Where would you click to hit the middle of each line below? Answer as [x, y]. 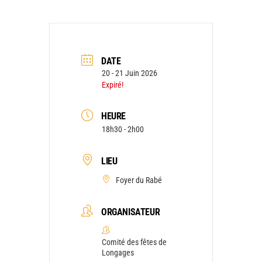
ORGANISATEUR [131, 212]
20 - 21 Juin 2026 [130, 73]
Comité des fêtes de [134, 242]
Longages [118, 252]
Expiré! [113, 85]
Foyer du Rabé [139, 180]
